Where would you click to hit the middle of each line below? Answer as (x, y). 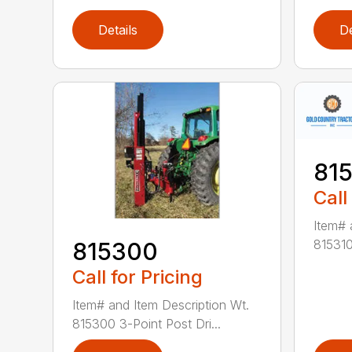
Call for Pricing (138, 277)
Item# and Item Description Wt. (161, 304)
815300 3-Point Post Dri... (147, 323)
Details (118, 29)
